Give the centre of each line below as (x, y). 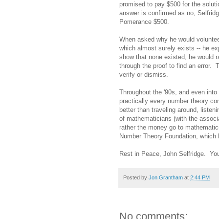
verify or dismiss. (144, 74)
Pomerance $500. (144, 22)
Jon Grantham (166, 177)
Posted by (136, 177)
